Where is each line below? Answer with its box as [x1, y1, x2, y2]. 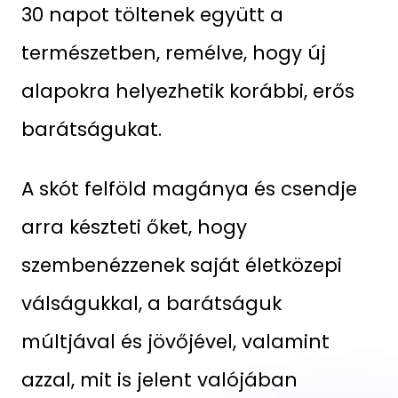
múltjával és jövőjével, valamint [20, 327, 330, 355]
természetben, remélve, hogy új [20, 39, 326, 68]
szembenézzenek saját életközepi [20, 251, 342, 279]
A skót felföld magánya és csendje [20, 174, 357, 203]
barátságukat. [20, 115, 162, 144]
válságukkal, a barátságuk [20, 289, 282, 317]
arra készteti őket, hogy [20, 212, 247, 241]
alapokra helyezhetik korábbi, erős [20, 77, 354, 106]
